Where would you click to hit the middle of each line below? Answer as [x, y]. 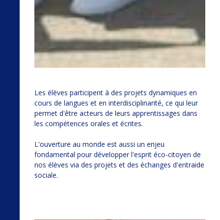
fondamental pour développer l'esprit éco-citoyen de [118, 154]
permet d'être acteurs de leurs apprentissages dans [116, 113]
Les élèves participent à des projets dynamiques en [116, 92]
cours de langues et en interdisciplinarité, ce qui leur [116, 103]
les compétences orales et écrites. [89, 123]
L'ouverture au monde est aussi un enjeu [99, 144]
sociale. [46, 175]
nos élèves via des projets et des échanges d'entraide [119, 165]
